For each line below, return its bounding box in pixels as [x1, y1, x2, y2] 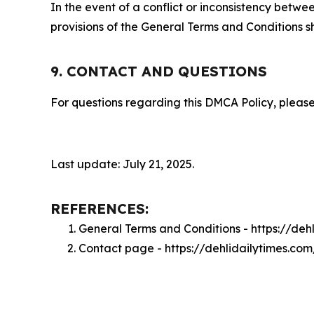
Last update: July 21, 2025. [50, 157, 194, 172]
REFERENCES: [50, 200, 149, 218]
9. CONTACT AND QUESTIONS [50, 62, 267, 81]
